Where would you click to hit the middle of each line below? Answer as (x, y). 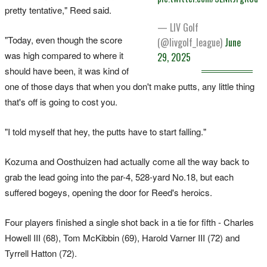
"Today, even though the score (63, 39)
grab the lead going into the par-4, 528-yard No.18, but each (119, 176)
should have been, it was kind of (67, 70)
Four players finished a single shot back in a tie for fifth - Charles (129, 222)
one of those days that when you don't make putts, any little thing (130, 86)
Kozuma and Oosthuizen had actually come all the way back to (127, 161)
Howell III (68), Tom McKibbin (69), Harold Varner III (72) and (122, 237)
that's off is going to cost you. (62, 101)
